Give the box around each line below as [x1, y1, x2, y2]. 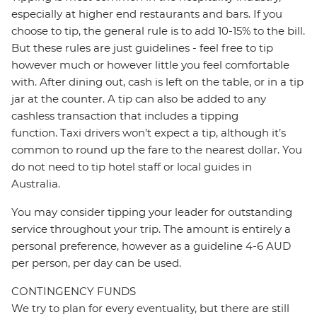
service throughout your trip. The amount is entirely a [11, 222, 291, 236]
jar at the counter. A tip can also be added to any [11, 92, 266, 106]
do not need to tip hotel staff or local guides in [11, 160, 252, 174]
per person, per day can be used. [11, 256, 184, 270]
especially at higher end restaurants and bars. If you [11, 7, 282, 21]
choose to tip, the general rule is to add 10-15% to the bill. [11, 24, 305, 38]
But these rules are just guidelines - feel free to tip [11, 41, 273, 55]
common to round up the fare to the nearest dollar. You [11, 143, 302, 157]
